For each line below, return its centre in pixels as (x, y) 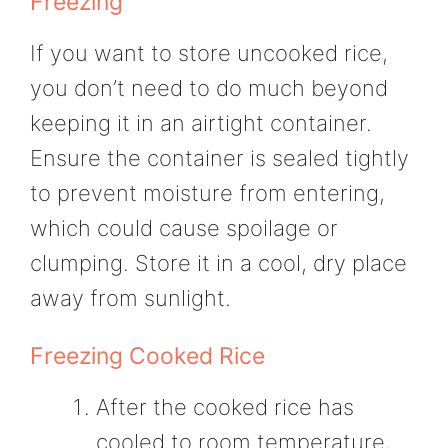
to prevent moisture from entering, (207, 193)
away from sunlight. (130, 298)
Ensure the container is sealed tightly (219, 158)
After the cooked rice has (225, 406)
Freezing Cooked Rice (147, 355)
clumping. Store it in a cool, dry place (218, 263)
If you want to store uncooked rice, (209, 53)
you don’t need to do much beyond (209, 88)
